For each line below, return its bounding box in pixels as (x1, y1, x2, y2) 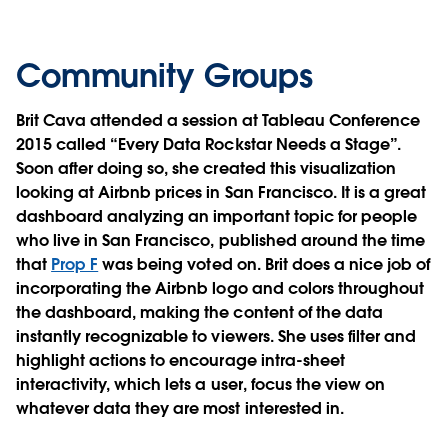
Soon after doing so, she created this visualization (16, 158, 396, 180)
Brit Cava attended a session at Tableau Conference (16, 110, 420, 132)
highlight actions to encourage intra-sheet (16, 350, 345, 372)
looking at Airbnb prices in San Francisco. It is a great (16, 182, 427, 204)
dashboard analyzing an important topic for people (16, 206, 417, 228)
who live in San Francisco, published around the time (16, 230, 425, 252)
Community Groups (16, 55, 313, 97)
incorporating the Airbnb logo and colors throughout (16, 278, 424, 300)
